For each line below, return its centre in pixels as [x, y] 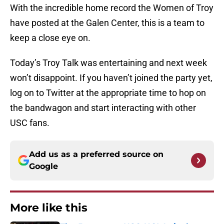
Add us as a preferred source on [96, 154]
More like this [49, 208]
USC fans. [30, 123]
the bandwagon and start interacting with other [103, 108]
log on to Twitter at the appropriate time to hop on [108, 93]
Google [43, 166]
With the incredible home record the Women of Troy [112, 8]
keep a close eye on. [50, 38]
